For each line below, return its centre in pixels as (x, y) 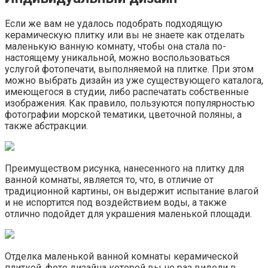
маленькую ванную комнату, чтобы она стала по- (115, 47)
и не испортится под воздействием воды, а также (116, 203)
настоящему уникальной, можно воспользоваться (117, 58)
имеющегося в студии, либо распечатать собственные (127, 92)
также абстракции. (46, 126)
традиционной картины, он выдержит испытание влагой (132, 191)
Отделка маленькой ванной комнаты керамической (121, 257)
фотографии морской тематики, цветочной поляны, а (123, 115)
